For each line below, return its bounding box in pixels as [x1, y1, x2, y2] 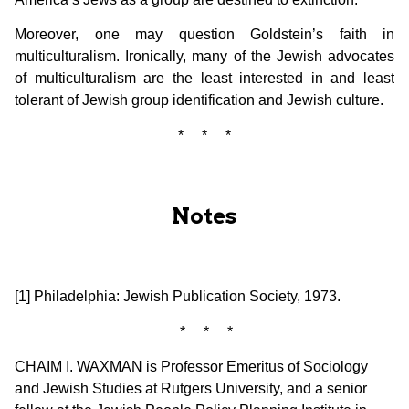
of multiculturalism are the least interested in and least [15, 70, 394, 87]
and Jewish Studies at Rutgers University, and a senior [15, 380, 367, 396]
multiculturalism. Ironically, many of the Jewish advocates [15, 48, 394, 65]
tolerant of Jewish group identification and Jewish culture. [15, 92, 383, 109]
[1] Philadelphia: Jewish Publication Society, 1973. [15, 288, 341, 305]
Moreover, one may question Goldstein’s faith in [15, 26, 394, 43]
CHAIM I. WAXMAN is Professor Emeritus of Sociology [15, 358, 368, 374]
